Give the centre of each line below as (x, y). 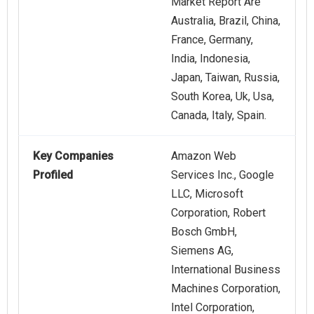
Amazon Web (204, 156)
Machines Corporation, (226, 289)
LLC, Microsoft (207, 194)
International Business (226, 270)
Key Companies (73, 156)
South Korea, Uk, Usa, (223, 97)
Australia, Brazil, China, (226, 21)
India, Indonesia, (211, 59)
